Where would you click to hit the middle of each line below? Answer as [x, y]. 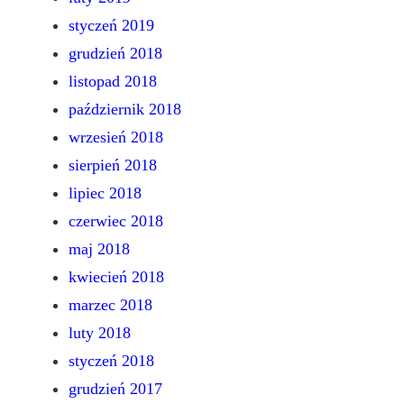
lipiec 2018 [105, 193]
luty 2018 [100, 333]
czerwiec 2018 [116, 221]
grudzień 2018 [115, 54]
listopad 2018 [113, 82]
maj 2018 [99, 249]
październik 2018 [125, 110]
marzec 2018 [110, 305]
